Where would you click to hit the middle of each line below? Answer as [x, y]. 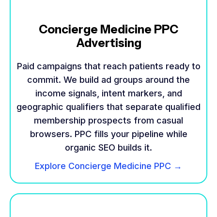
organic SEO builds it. [108, 148]
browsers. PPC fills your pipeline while [108, 134]
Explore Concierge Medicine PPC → [108, 166]
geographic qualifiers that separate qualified [108, 107]
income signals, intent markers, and [108, 93]
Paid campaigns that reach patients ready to [108, 66]
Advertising [108, 43]
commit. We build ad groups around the [108, 80]
